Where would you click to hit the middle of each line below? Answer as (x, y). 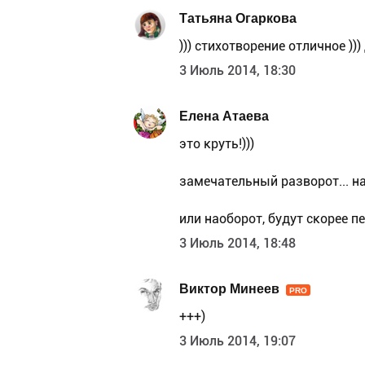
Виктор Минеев (229, 288)
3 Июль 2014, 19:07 (237, 341)
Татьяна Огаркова (238, 18)
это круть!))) (217, 144)
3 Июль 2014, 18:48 (237, 244)
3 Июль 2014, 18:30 (237, 71)
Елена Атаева (224, 116)
